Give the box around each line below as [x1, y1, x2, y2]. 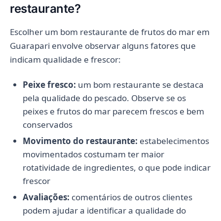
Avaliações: [22, 191, 70, 203]
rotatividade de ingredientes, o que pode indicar [22, 161, 211, 173]
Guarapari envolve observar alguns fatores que [10, 39, 196, 51]
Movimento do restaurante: [22, 135, 138, 147]
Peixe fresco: [22, 78, 76, 90]
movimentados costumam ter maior [22, 148, 164, 160]
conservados [22, 118, 73, 130]
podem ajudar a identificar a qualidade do [22, 204, 186, 216]
